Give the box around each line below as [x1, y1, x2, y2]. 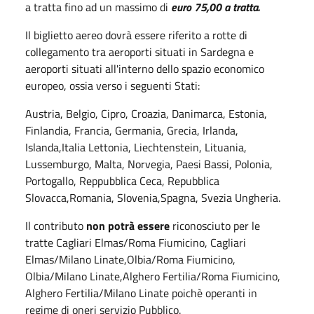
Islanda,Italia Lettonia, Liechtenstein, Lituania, [25, 139, 247, 156]
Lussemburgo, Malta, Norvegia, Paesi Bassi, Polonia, [25, 156, 273, 172]
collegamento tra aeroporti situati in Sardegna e [25, 43, 254, 60]
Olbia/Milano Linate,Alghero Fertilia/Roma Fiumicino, [25, 268, 280, 285]
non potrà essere [83, 217, 170, 234]
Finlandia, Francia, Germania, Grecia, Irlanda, [25, 122, 238, 139]
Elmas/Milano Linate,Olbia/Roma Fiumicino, [25, 251, 235, 268]
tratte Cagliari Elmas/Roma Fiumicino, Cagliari [25, 234, 246, 251]
